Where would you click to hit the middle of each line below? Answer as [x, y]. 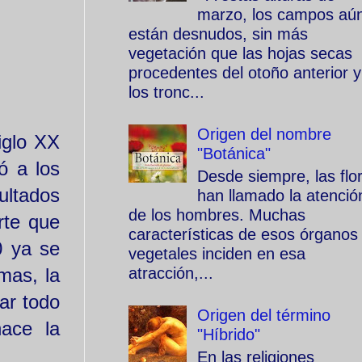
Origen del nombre [264, 134]
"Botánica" [234, 154]
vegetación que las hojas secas [240, 53]
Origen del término [264, 315]
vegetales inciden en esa [217, 254]
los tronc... [166, 92]
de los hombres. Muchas [217, 215]
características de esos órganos [243, 234]
